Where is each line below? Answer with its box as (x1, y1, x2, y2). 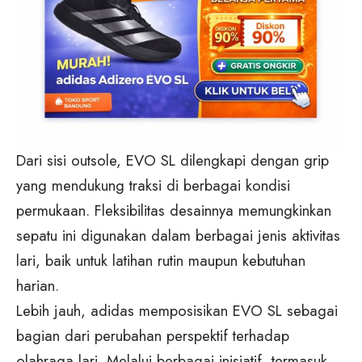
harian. (16, 275, 59, 297)
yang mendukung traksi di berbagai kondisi (16, 175, 290, 197)
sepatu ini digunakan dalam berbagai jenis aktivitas (16, 225, 340, 247)
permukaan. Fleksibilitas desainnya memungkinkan (16, 200, 331, 222)
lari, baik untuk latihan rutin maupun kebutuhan (16, 250, 305, 272)
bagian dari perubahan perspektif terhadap (16, 325, 289, 347)
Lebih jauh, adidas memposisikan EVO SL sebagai (16, 300, 338, 322)
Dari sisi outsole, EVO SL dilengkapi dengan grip (16, 149, 329, 172)
